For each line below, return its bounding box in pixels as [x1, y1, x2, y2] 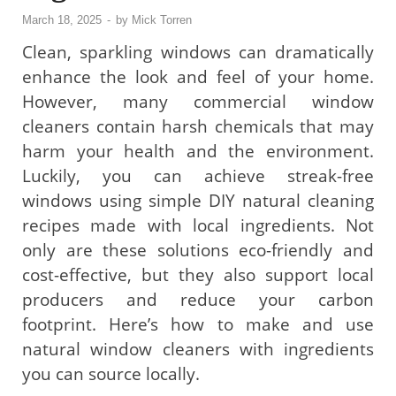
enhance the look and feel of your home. [22, 65, 374, 88]
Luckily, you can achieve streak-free [22, 164, 374, 187]
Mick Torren [132, 12, 192, 27]
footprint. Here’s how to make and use [22, 312, 374, 336]
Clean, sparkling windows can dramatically [22, 40, 374, 64]
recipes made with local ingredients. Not [22, 213, 374, 237]
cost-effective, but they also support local [22, 263, 374, 286]
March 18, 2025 [22, 12, 102, 27]
